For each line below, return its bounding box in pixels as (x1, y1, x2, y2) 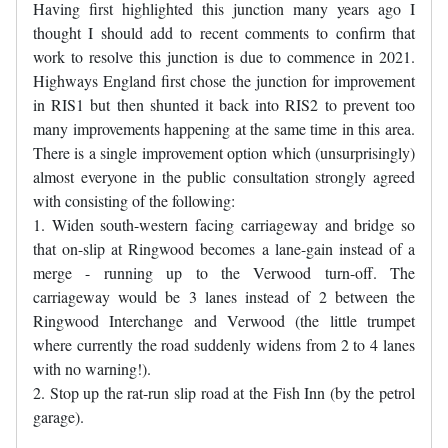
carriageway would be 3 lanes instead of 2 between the (33, 286, 415, 308)
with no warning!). (33, 358, 151, 380)
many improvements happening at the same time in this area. (33, 118, 415, 140)
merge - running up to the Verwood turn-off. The (33, 262, 415, 284)
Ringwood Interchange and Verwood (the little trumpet (33, 310, 415, 332)
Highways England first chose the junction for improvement (33, 70, 415, 92)
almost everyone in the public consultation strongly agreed (33, 166, 415, 188)
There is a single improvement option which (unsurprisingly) (33, 142, 415, 164)
